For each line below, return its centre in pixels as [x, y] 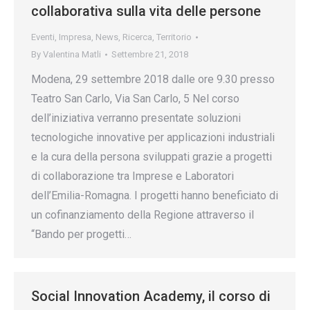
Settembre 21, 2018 [150, 54]
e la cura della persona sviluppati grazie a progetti [152, 157]
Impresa [75, 37]
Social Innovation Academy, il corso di [151, 296]
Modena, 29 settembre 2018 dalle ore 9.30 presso [153, 79]
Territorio [174, 37]
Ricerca [137, 37]
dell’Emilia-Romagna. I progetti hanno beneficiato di [155, 195]
